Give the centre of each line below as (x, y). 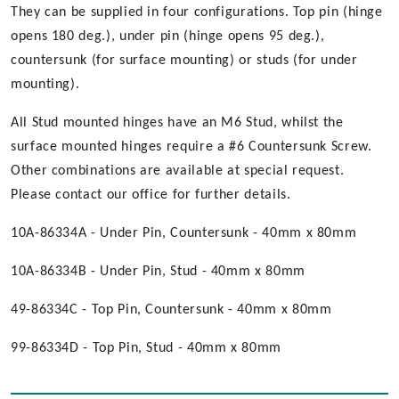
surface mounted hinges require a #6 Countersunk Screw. (191, 147)
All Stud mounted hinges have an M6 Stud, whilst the (177, 123)
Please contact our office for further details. (151, 195)
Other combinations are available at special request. (178, 171)
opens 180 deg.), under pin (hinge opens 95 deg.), (168, 37)
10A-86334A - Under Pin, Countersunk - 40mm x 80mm (184, 233)
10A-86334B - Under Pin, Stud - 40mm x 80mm (158, 272)
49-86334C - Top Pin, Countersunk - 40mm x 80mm (171, 310)
